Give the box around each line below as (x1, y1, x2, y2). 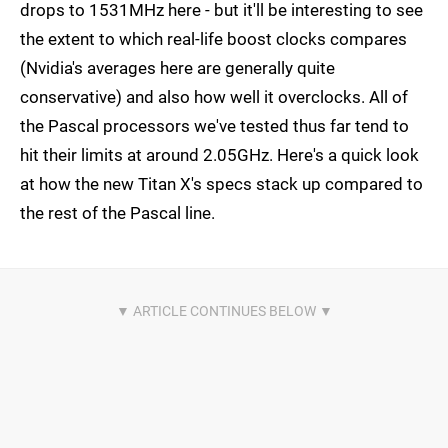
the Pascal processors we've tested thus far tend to (20, 116, 409, 137)
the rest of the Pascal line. (20, 203, 215, 224)
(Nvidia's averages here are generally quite (20, 58, 335, 79)
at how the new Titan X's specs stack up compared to (20, 174, 423, 195)
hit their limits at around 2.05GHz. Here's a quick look (20, 145, 419, 166)
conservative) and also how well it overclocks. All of (20, 87, 408, 108)
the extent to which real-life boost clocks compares (20, 29, 407, 50)
